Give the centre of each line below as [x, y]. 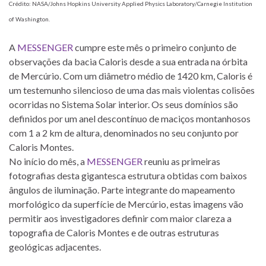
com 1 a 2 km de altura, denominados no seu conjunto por [124, 133]
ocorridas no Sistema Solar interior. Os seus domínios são [123, 104]
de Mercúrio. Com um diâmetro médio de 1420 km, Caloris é [131, 76]
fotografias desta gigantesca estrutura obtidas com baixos [128, 176]
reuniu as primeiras [181, 161]
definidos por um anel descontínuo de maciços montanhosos [130, 119]
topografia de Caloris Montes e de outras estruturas [114, 233]
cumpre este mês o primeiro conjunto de [155, 47]
